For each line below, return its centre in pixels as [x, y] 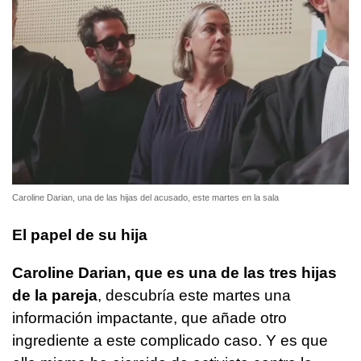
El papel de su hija [80, 235]
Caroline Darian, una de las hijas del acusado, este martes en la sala [145, 197]
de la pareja [55, 296]
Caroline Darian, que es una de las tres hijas [174, 273]
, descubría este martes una [194, 296]
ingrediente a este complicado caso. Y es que [170, 341]
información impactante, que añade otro [149, 318]
